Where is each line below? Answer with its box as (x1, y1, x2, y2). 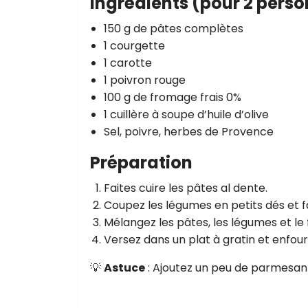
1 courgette (104, 37, 165, 54)
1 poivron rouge (104, 71, 186, 88)
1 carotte (104, 54, 152, 71)
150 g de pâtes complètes (104, 20, 243, 36)
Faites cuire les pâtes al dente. (104, 179, 267, 196)
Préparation (90, 151, 192, 174)
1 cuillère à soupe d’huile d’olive (104, 106, 269, 122)
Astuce (104, 259, 145, 276)
